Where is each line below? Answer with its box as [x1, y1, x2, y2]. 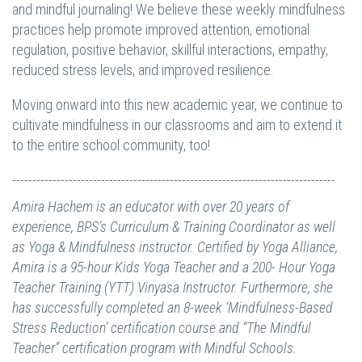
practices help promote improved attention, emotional [12, 21, 309, 39]
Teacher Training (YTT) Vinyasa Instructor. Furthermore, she [12, 279, 333, 297]
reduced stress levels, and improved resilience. [12, 61, 277, 79]
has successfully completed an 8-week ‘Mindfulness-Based [12, 299, 333, 317]
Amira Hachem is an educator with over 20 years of [12, 198, 289, 216]
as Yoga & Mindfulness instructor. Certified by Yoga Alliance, [12, 238, 338, 256]
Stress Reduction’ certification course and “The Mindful [12, 319, 311, 337]
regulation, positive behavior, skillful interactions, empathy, [12, 41, 328, 59]
